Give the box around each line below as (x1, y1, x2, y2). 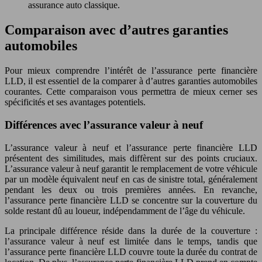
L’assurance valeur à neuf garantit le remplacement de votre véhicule (5, 163, 257, 174)
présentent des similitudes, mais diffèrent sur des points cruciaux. (5, 153, 257, 163)
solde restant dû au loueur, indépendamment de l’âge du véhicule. (5, 205, 245, 216)
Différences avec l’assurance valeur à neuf (5, 118, 203, 131)
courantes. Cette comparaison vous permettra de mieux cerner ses (5, 87, 257, 97)
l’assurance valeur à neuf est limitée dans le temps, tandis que (5, 236, 257, 246)
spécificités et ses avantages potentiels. (5, 97, 146, 108)
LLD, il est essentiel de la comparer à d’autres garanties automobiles (5, 76, 257, 87)
